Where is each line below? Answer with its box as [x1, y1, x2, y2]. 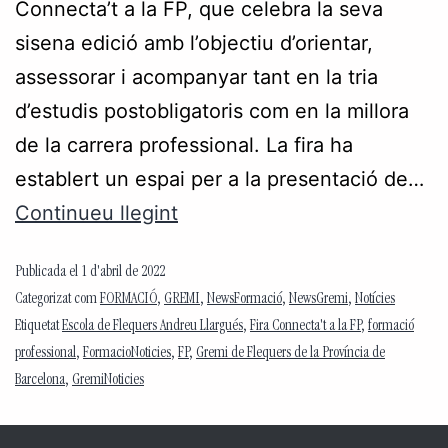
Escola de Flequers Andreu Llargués [62, 319, 243, 335]
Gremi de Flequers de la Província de [196, 346, 385, 362]
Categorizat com [15, 292, 100, 308]
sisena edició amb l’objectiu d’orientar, [15, 31, 373, 55]
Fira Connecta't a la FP [250, 319, 361, 335]
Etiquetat [15, 319, 62, 335]
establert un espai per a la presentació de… [15, 167, 424, 191]
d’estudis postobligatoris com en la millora [15, 99, 409, 123]
